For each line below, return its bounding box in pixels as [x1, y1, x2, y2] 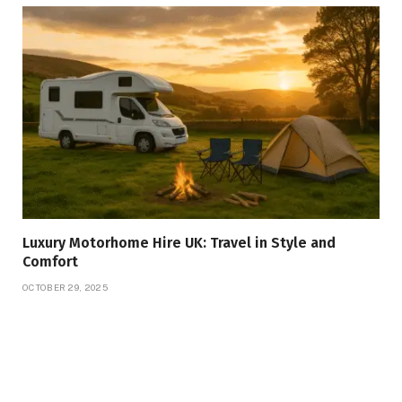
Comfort [22, 253, 78, 271]
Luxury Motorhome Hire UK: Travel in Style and [22, 234, 336, 252]
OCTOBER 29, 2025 [22, 282, 108, 293]
